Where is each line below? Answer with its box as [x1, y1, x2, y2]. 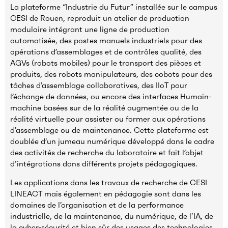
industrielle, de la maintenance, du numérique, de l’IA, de [10, 211, 213, 221]
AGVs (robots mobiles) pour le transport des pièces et [10, 58, 201, 68]
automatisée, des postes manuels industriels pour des [10, 36, 202, 46]
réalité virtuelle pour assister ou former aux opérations [10, 114, 206, 124]
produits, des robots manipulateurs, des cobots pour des [10, 69, 212, 79]
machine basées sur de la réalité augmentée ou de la [10, 103, 198, 113]
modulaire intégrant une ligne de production [10, 24, 169, 35]
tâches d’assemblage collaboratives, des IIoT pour [10, 80, 187, 91]
